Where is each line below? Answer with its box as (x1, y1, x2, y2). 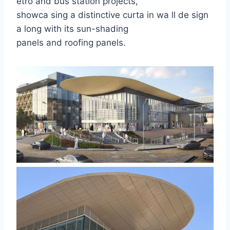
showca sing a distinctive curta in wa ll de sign (16, 10, 208, 21)
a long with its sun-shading (16, 24, 128, 34)
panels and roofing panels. (16, 37, 126, 48)
